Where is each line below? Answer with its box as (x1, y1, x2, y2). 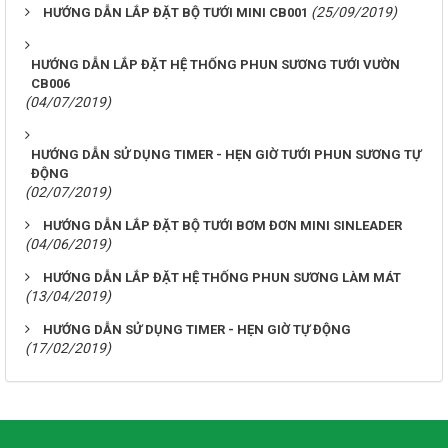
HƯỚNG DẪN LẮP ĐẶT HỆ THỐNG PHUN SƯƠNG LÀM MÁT (43, 270, 401, 286)
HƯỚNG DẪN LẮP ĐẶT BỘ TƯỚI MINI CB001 (43, 5, 308, 21)
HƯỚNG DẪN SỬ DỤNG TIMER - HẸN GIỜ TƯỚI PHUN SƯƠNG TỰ (31, 147, 421, 163)
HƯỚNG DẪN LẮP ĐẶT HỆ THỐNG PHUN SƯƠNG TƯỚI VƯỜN (31, 57, 400, 73)
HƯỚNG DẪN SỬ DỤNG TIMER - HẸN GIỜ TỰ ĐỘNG (43, 322, 351, 338)
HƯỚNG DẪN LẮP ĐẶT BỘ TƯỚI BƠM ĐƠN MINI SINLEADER (43, 218, 402, 234)
